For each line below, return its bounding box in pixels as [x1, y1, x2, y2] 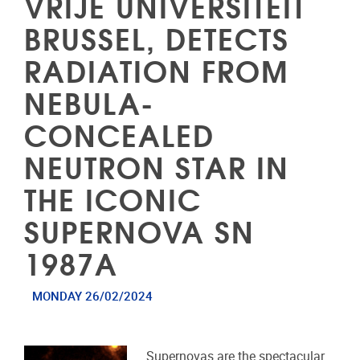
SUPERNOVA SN [24, 207, 255, 252]
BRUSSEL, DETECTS [24, 14, 289, 59]
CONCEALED [24, 111, 215, 156]
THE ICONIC [24, 175, 202, 220]
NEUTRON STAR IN [24, 143, 289, 188]
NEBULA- [24, 79, 154, 124]
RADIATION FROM [24, 47, 288, 92]
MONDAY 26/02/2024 [31, 288, 153, 304]
